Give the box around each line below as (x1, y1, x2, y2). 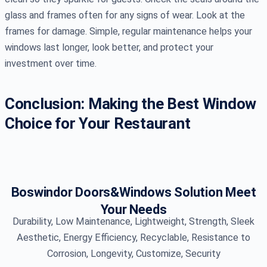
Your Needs (100, 202, 167, 218)
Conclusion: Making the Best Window (5, 95, 257, 113)
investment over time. (5, 58, 97, 70)
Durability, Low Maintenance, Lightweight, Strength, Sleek (13, 216, 254, 228)
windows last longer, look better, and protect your (5, 42, 213, 54)
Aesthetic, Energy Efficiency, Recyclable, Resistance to (17, 232, 250, 244)
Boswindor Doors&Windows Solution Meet (11, 185, 256, 200)
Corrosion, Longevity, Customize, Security (46, 248, 221, 260)
